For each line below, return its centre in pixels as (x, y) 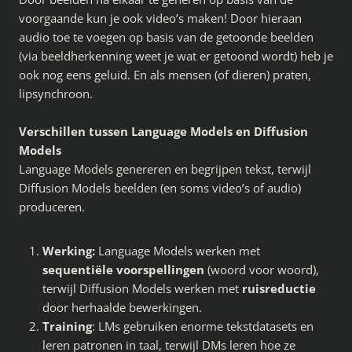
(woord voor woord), (262, 269)
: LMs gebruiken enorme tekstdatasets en (203, 326)
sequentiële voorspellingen (123, 269)
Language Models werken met (179, 250)
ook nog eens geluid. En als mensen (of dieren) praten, (165, 74)
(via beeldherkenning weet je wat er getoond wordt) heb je (176, 55)
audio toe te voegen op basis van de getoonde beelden (166, 37)
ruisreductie (279, 288)
